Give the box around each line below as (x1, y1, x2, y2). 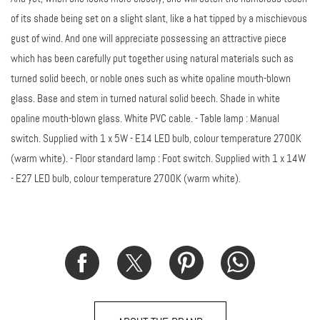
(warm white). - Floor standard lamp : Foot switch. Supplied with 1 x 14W (11, 151, 306, 166)
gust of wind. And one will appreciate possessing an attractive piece (11, 31, 286, 46)
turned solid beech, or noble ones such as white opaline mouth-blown (11, 71, 291, 86)
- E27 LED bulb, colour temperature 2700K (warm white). (11, 171, 241, 186)
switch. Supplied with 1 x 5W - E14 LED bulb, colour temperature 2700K (11, 131, 301, 146)
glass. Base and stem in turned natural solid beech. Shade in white (11, 91, 280, 106)
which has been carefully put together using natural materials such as (11, 51, 294, 66)
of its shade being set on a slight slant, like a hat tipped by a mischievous (11, 11, 307, 26)
